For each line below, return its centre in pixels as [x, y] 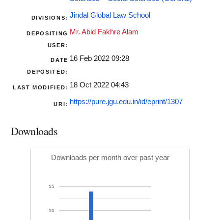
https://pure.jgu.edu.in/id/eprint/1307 [126, 102]
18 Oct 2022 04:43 [99, 85]
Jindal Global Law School [110, 15]
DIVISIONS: [50, 18]
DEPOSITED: [48, 72]
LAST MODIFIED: [40, 88]
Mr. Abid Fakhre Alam [104, 32]
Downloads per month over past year [110, 158]
